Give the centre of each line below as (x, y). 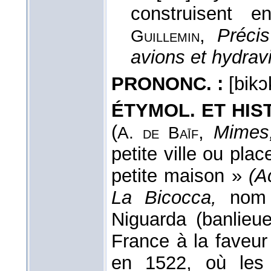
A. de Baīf (158, 133)
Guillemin (165, 36)
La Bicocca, (164, 198)
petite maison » (180, 176)
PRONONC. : (167, 84)
